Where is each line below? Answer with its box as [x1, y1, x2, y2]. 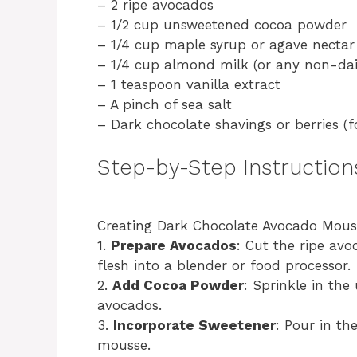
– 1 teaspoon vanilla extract [97, 76, 280, 92]
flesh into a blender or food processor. [97, 257, 351, 273]
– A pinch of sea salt [97, 96, 232, 112]
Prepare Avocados [111, 237, 237, 253]
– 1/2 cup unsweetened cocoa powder [97, 16, 347, 33]
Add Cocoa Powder [112, 277, 244, 293]
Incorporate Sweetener [113, 316, 276, 333]
